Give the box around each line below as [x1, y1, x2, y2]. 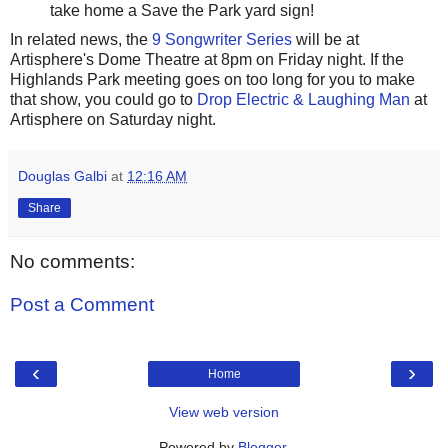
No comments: [10, 250, 135, 272]
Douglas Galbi [18, 167, 107, 184]
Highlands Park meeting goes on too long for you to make [10, 70, 415, 88]
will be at [292, 30, 359, 48]
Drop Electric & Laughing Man [197, 90, 410, 108]
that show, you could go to [10, 90, 197, 108]
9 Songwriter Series [152, 30, 292, 48]
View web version [169, 403, 279, 420]
